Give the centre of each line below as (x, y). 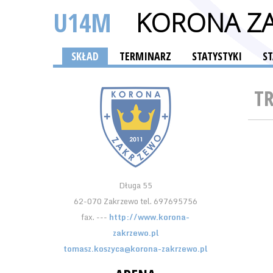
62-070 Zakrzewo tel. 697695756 (135, 201)
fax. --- (95, 217)
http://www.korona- (149, 217)
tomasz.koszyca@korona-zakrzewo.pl (135, 249)
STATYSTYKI (217, 56)
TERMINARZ (145, 56)
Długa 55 (135, 185)
